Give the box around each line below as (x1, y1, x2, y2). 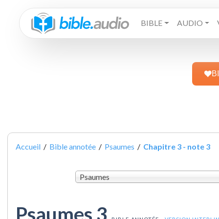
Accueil (16, 141, 41, 151)
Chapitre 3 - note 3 (143, 141, 210, 151)
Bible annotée (49, 141, 96, 151)
